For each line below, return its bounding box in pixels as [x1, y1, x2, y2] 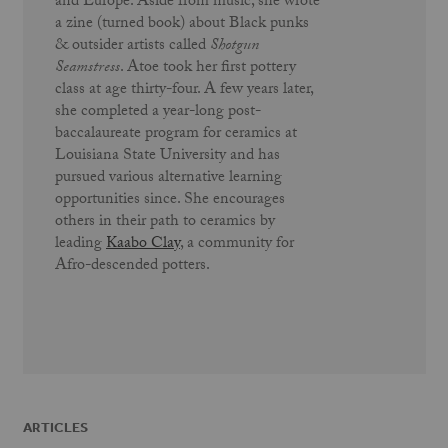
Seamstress [55, 54, 120, 82]
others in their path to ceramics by [55, 208, 275, 236]
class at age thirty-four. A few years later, [55, 76, 313, 104]
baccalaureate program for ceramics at [55, 120, 297, 148]
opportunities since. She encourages [55, 186, 285, 214]
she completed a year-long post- [55, 98, 261, 126]
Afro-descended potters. [55, 252, 210, 280]
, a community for [180, 230, 294, 258]
